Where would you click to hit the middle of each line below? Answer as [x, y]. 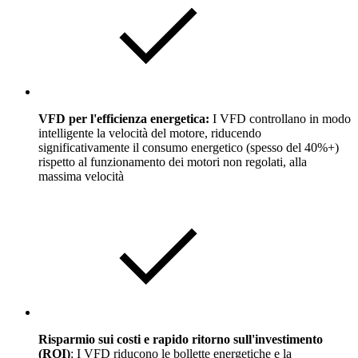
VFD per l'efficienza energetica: [124, 118]
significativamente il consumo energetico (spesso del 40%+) [189, 147]
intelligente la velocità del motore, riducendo [150, 133]
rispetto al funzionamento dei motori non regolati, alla [173, 161]
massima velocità [81, 176]
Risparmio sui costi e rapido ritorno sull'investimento [181, 339]
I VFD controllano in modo [280, 118]
